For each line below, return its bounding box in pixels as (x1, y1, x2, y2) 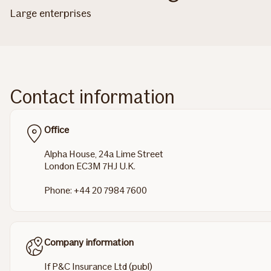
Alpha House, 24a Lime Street (44, 148, 163, 160)
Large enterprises (10, 7, 91, 21)
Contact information (10, 85, 175, 109)
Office (44, 124, 69, 136)
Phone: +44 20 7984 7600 (44, 184, 147, 197)
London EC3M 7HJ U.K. (44, 160, 135, 172)
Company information (44, 237, 134, 249)
